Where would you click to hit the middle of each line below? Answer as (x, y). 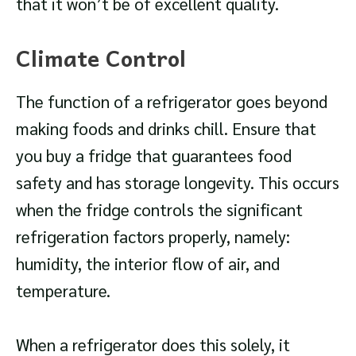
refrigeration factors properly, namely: (153, 237)
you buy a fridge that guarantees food (154, 156)
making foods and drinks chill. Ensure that (166, 129)
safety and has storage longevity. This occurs (178, 183)
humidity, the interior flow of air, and (148, 264)
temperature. (63, 291)
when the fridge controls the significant (159, 210)
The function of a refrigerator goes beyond (172, 102)
